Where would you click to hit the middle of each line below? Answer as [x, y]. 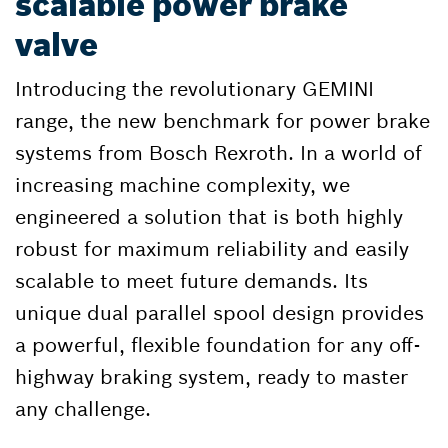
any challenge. [83, 409]
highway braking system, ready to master [211, 377]
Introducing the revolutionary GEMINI [194, 89]
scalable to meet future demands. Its [191, 281]
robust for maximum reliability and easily [212, 249]
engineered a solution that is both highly [209, 217]
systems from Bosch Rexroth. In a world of [218, 153]
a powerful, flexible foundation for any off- [217, 345]
